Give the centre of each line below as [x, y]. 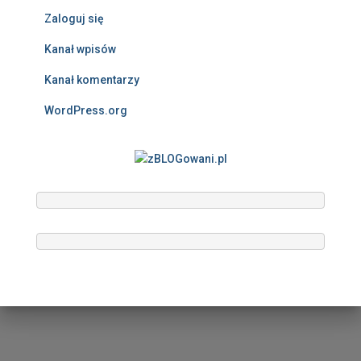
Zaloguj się [74, 19]
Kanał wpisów [80, 50]
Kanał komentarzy [92, 80]
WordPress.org [86, 111]
